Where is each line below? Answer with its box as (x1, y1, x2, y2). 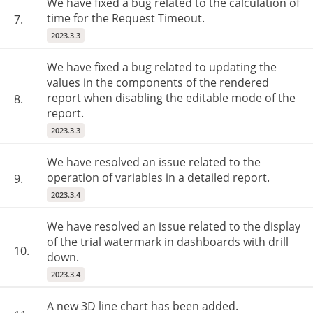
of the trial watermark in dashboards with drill (47, 234, 289, 249)
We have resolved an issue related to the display (47, 219, 300, 234)
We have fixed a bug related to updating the (47, 59, 277, 75)
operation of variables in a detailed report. (47, 170, 270, 185)
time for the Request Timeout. (47, 10, 205, 26)
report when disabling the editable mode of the (47, 90, 296, 105)
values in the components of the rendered (47, 75, 269, 90)
